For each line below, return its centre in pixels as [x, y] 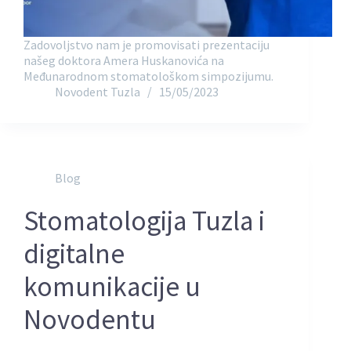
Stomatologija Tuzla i [144, 221]
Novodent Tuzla [98, 92]
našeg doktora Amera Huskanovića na [124, 61]
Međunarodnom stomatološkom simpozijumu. [148, 76]
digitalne [74, 254]
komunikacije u [112, 287]
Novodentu [90, 320]
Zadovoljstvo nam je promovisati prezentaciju [147, 45]
